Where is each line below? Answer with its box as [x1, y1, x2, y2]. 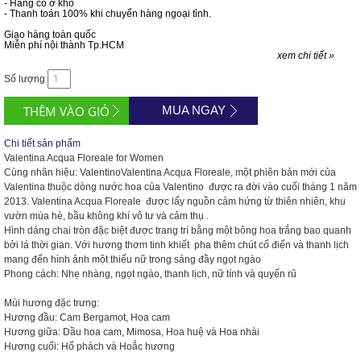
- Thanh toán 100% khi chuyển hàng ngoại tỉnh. [4, 8, 211, 19]
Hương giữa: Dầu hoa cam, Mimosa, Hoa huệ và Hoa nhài [4, 326, 259, 338]
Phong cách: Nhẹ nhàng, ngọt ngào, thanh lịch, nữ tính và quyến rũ [4, 268, 297, 280]
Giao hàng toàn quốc [4, 29, 96, 40]
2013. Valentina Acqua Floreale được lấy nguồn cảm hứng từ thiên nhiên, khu [4, 196, 346, 207]
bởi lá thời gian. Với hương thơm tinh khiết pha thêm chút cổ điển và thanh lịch [4, 239, 349, 251]
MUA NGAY [161, 103, 226, 117]
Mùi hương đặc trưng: [4, 297, 99, 309]
